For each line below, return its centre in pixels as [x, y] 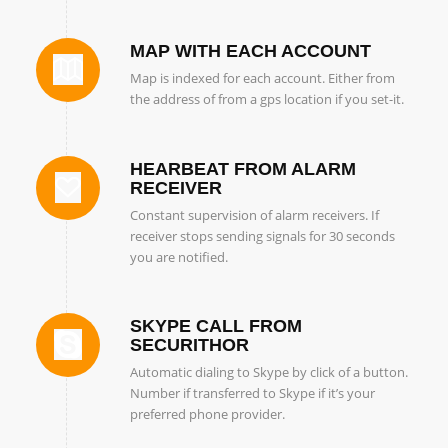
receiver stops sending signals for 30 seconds [262, 235]
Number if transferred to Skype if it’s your [252, 392]
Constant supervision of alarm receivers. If [254, 214]
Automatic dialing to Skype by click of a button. [268, 371]
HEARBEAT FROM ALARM [242, 168]
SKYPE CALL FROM [215, 325]
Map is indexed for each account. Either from [262, 78]
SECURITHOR [189, 344]
